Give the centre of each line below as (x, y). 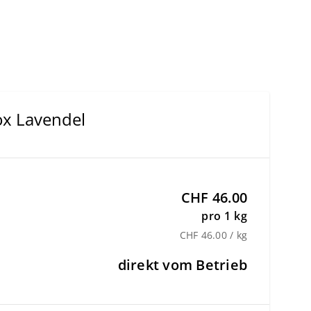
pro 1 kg (224, 216)
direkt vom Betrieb (182, 265)
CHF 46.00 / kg (213, 235)
